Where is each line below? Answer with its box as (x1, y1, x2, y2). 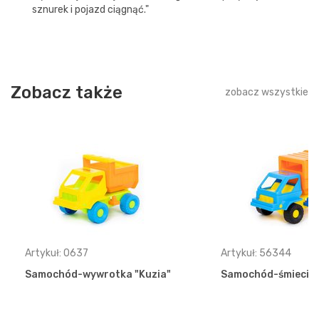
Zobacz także (11, 83, 122, 103)
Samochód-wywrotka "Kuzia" (25, 268, 171, 281)
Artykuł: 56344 (221, 247, 291, 259)
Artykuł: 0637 (25, 247, 88, 259)
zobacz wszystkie (225, 86, 308, 98)
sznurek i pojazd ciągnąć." (32, 4, 149, 16)
